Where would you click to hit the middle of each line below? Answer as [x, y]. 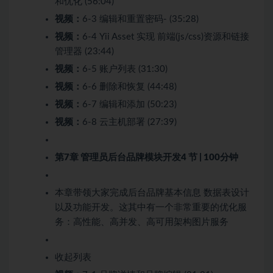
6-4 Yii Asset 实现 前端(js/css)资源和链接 [166, 37]
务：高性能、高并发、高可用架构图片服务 [142, 222]
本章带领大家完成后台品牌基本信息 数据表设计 [152, 193]
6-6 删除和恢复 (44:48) [129, 87]
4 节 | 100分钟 [210, 158]
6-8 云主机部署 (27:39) [129, 122]
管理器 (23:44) [84, 52]
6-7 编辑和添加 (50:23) [129, 105]
